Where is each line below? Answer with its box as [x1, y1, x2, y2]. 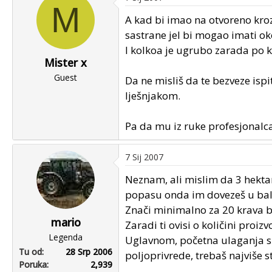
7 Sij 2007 [125, 151, 163, 163]
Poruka [19, 259, 47, 270]
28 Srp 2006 [66, 246, 112, 257]
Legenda [49, 231, 83, 243]
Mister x [44, 55, 87, 70]
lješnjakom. [125, 89, 180, 103]
